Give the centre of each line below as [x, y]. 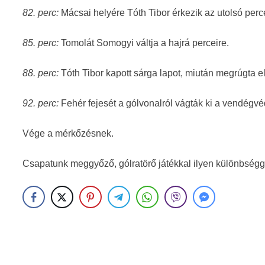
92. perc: [41, 103]
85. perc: [42, 43]
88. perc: [42, 73]
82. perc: [41, 13]
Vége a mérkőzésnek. [68, 133]
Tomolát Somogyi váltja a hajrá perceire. [145, 43]
